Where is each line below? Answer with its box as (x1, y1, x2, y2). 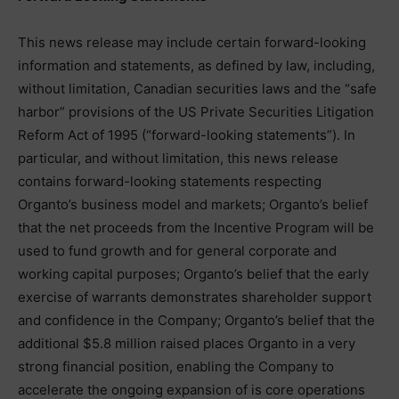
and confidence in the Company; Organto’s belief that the (18, 312, 375, 329)
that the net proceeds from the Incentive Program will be (18, 219, 374, 236)
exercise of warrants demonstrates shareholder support (18, 289, 371, 305)
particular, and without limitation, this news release (18, 150, 338, 167)
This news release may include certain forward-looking (18, 34, 366, 51)
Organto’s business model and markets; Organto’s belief (18, 196, 368, 213)
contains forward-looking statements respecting (18, 173, 322, 190)
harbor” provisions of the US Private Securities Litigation (18, 103, 374, 120)
